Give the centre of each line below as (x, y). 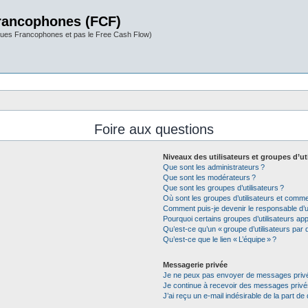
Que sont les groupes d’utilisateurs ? (223, 188)
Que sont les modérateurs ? (209, 177)
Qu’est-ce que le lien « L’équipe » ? (219, 239)
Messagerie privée (195, 265)
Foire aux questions (154, 129)
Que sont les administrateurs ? (213, 167)
